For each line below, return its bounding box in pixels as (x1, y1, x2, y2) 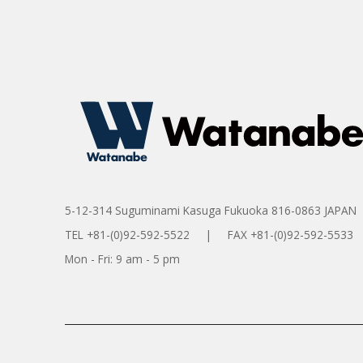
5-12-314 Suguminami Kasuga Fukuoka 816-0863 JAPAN (65, 203, 357, 219)
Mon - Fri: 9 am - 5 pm (65, 251, 180, 267)
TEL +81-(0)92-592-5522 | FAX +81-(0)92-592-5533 (65, 227, 353, 243)
